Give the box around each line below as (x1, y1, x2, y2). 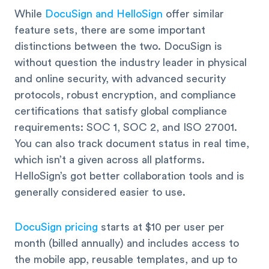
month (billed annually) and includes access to (14, 238, 239, 249)
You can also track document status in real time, (14, 138, 249, 149)
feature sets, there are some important (14, 24, 205, 35)
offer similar (163, 8, 224, 19)
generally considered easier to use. (14, 186, 189, 198)
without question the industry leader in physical (14, 56, 247, 68)
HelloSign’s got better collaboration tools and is (14, 170, 244, 181)
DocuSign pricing (14, 222, 98, 233)
